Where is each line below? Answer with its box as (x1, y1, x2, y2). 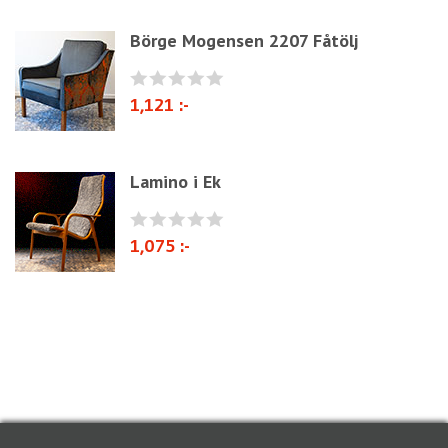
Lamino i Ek (130, 170, 221, 194)
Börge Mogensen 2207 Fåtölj (130, 29, 358, 53)
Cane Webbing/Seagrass (36, 13, 201, 34)
